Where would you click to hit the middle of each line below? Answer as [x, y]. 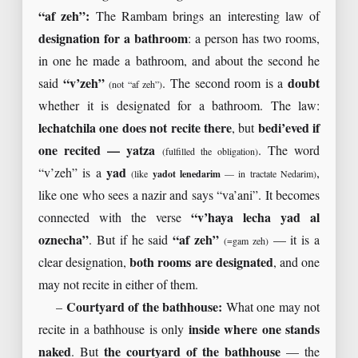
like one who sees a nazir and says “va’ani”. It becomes [179, 197]
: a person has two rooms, [254, 40]
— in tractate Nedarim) [268, 175]
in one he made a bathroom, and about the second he [179, 62]
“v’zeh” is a [72, 174]
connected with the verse [115, 219]
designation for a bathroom [113, 40]
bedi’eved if [288, 129]
